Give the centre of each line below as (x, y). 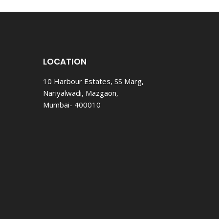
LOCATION (65, 61)
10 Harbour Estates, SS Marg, (93, 81)
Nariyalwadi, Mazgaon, (80, 93)
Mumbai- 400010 (72, 104)
